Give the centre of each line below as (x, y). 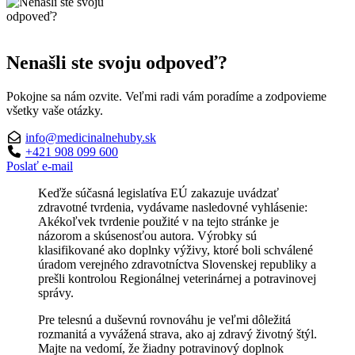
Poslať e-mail (40, 166)
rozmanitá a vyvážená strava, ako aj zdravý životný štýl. (177, 334)
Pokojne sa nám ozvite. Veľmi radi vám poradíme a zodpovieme (166, 96)
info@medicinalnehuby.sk (91, 137)
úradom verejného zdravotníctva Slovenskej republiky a (177, 264)
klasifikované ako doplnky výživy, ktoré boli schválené (176, 250)
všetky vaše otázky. (55, 110)
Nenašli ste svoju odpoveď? (117, 62)
